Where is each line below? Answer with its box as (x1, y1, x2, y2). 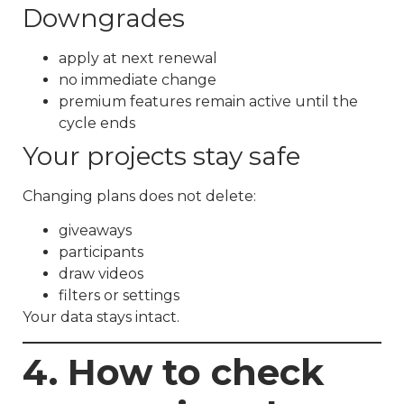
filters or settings (59, 287, 179, 305)
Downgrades (23, 2, 185, 33)
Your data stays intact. (23, 308, 179, 326)
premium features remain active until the (59, 92, 358, 110)
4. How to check (23, 349, 324, 394)
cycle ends (59, 114, 135, 132)
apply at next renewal (59, 49, 217, 67)
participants (59, 243, 143, 262)
